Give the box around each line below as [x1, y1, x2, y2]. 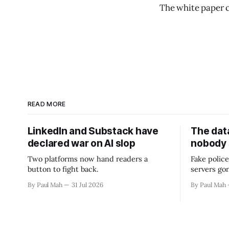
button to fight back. [27, 164, 99, 174]
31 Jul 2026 [72, 180, 103, 189]
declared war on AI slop [27, 137, 135, 149]
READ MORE [27, 100, 66, 108]
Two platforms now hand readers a [27, 153, 148, 164]
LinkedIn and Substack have [27, 125, 158, 137]
